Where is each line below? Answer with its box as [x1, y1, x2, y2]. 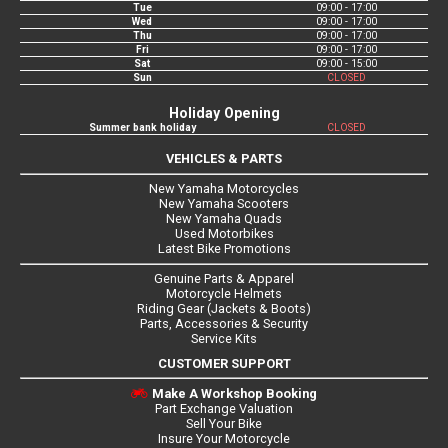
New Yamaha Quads [166, 211, 282, 227]
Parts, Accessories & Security [140, 316, 308, 331]
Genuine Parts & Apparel [154, 271, 294, 286]
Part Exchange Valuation [155, 400, 293, 416]
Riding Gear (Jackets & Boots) [137, 301, 311, 316]
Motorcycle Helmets [166, 286, 282, 301]
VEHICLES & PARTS [166, 151, 282, 167]
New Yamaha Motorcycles [149, 181, 299, 197]
